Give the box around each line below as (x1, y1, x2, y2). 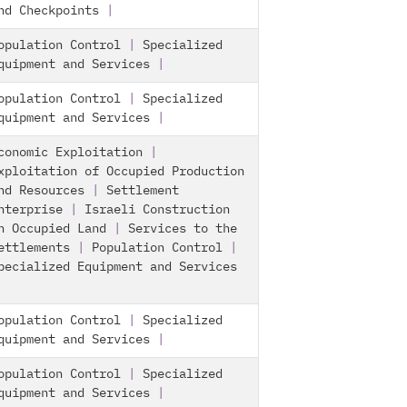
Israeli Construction (84, 203, 230, 216)
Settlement (106, 184, 179, 197)
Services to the (128, 223, 237, 235)
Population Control (92, 242, 223, 254)
